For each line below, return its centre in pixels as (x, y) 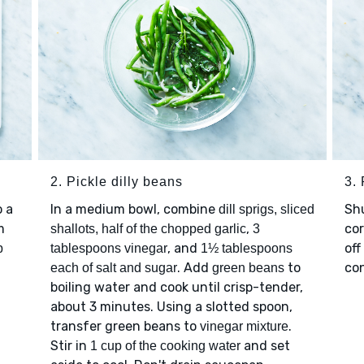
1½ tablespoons (246, 249)
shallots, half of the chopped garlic (148, 229)
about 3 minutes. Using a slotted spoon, (171, 307)
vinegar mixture (244, 327)
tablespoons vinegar (108, 249)
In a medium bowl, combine (134, 210)
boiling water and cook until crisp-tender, (176, 288)
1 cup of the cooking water (165, 346)
